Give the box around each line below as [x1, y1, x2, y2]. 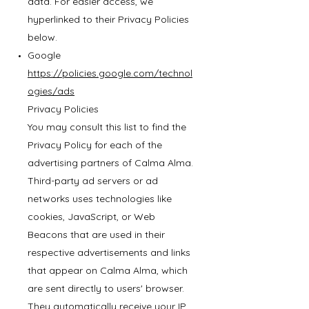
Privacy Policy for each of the [28, 139, 162, 151]
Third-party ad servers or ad [28, 175, 158, 187]
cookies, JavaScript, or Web [28, 210, 155, 223]
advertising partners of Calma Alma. [28, 157, 193, 169]
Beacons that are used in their [28, 228, 165, 241]
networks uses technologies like [28, 192, 172, 205]
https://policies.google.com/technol [28, 67, 192, 79]
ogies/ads [28, 85, 74, 97]
